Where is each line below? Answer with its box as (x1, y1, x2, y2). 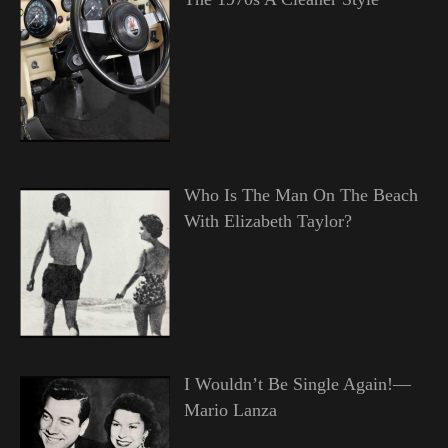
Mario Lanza (183, 400, 277, 421)
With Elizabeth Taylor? (183, 211, 352, 232)
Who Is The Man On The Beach (183, 185, 418, 206)
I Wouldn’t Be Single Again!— (183, 374, 411, 395)
